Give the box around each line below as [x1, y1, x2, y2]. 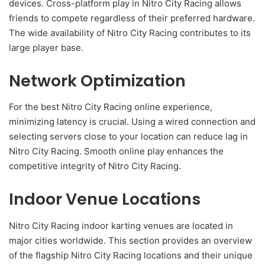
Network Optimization [9, 69, 186, 92]
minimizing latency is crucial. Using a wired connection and [9, 116, 256, 128]
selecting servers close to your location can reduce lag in [9, 131, 248, 143]
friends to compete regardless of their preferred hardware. [9, 12, 255, 24]
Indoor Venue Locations [9, 188, 201, 211]
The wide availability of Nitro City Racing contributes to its [9, 27, 251, 38]
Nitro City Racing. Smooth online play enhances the [9, 146, 224, 157]
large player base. [9, 41, 83, 53]
